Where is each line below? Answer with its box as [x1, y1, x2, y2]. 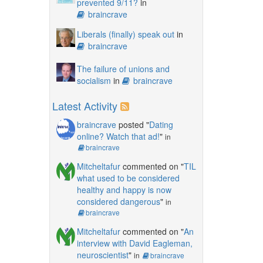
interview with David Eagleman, [76, 237, 193, 249]
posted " [116, 118, 149, 130]
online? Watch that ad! [76, 130, 160, 142]
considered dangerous [76, 195, 160, 207]
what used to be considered [76, 171, 180, 184]
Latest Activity [52, 97, 117, 113]
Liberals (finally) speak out [76, 28, 174, 40]
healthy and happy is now [76, 183, 171, 195]
